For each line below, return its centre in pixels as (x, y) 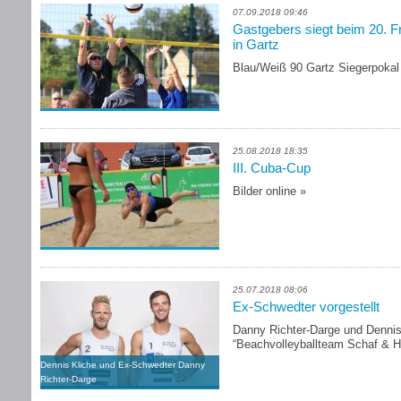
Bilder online (264, 191)
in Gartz (256, 44)
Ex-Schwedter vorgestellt (306, 307)
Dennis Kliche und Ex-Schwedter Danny (123, 365)
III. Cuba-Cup (272, 168)
